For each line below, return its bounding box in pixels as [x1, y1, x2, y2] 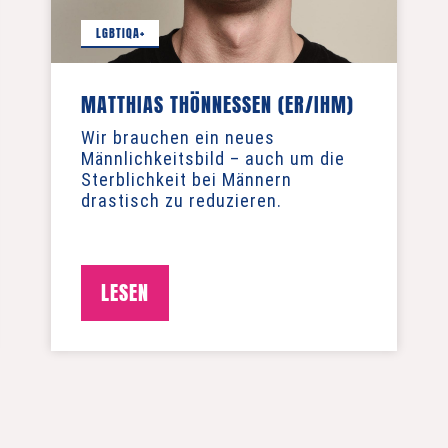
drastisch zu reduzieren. [81, 190, 283, 211]
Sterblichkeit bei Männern [81, 169, 293, 190]
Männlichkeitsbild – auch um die [81, 148, 346, 169]
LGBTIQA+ [95, 23, 145, 42]
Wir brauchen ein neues [81, 127, 276, 148]
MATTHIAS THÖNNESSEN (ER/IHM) [81, 89, 355, 120]
